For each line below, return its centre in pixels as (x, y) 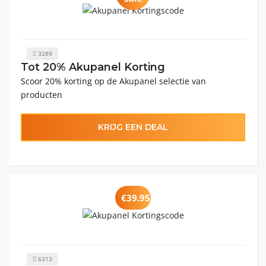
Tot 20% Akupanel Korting (93, 66)
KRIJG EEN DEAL (133, 127)
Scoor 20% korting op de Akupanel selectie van (113, 81)
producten (42, 94)
